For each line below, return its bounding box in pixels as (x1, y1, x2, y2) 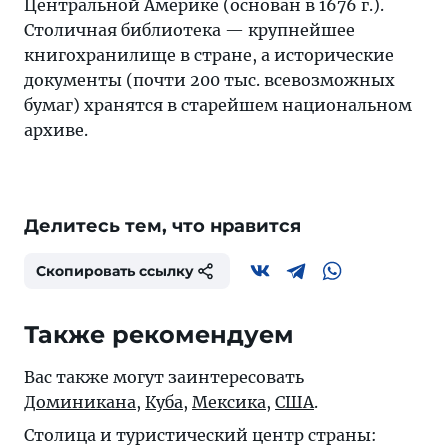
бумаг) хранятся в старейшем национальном (24, 95, 412, 115)
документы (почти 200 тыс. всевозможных (24, 70, 395, 90)
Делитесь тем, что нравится (24, 215, 301, 237)
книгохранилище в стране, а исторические (24, 45, 394, 65)
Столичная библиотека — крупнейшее (24, 20, 355, 40)
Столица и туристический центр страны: (24, 425, 377, 445)
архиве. (24, 120, 88, 140)
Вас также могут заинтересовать (24, 367, 304, 387)
